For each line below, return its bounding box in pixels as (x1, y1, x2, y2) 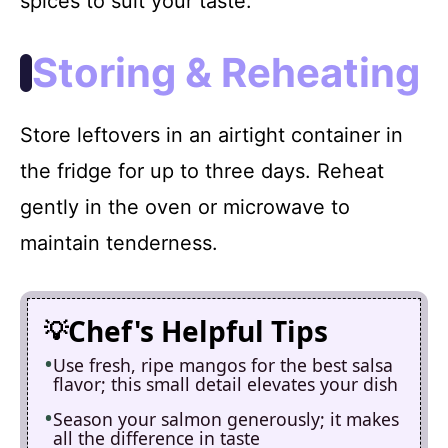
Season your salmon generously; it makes (53, 406, 399, 431)
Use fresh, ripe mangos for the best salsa (53, 352, 393, 377)
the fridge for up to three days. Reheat (20, 158, 384, 183)
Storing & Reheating (32, 47, 420, 97)
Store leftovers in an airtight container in (20, 122, 403, 147)
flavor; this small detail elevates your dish (53, 371, 398, 396)
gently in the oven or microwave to (20, 194, 350, 219)
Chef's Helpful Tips (68, 311, 328, 350)
